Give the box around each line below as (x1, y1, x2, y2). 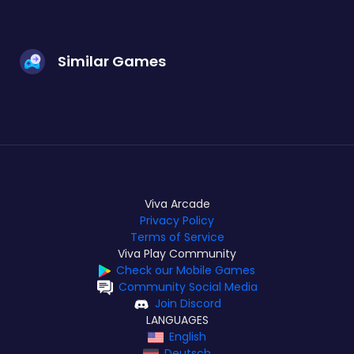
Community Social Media (118, 279, 258, 296)
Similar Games (58, 51, 166, 72)
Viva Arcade (144, 196, 210, 213)
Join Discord (154, 296, 221, 312)
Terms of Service (130, 229, 224, 246)
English (169, 329, 206, 345)
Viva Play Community (118, 246, 236, 262)
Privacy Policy (140, 213, 214, 229)
